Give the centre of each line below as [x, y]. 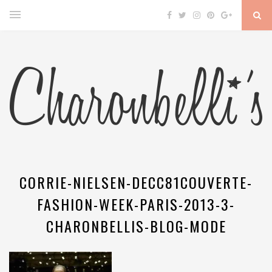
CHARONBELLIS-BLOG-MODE [136, 226]
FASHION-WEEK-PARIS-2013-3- [136, 204]
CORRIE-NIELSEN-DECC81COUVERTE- [136, 182]
